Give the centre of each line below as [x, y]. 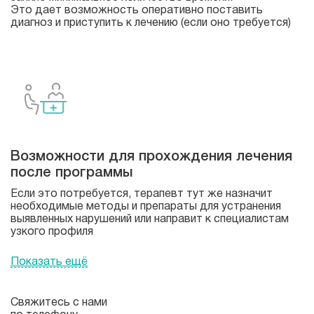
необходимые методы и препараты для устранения [146, 205]
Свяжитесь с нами [59, 301]
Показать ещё [49, 261]
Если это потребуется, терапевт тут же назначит [142, 193]
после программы [71, 171]
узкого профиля [52, 231]
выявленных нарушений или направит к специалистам [150, 218]
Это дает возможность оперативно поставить [137, 9]
